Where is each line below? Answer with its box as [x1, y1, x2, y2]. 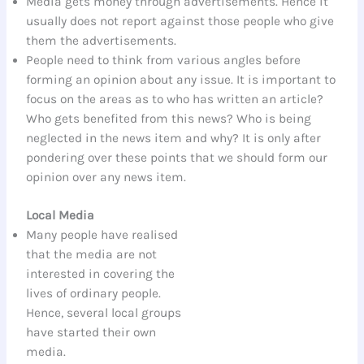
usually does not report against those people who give [26, 13, 335, 28]
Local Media [26, 207, 95, 223]
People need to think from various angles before [26, 52, 301, 67]
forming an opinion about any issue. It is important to [26, 71, 336, 87]
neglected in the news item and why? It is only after [26, 130, 322, 145]
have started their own [26, 324, 157, 340]
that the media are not [26, 246, 158, 262]
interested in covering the [26, 266, 175, 281]
